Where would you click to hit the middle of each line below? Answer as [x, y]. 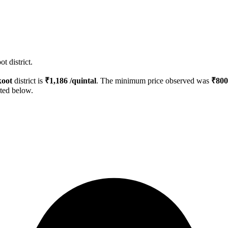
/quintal [82, 81]
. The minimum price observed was [154, 81]
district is [28, 81]
